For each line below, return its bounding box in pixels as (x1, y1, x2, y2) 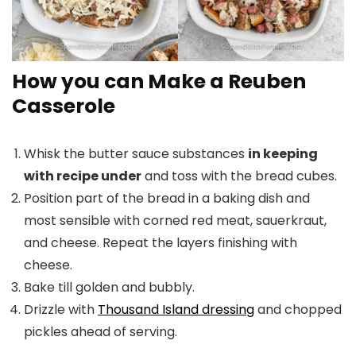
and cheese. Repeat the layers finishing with (24, 234, 297, 253)
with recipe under (24, 167, 141, 186)
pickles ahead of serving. (24, 323, 177, 342)
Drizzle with (24, 300, 98, 319)
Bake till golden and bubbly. (24, 278, 195, 297)
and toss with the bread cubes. (141, 167, 337, 186)
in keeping (248, 145, 318, 164)
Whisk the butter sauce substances (24, 145, 248, 164)
